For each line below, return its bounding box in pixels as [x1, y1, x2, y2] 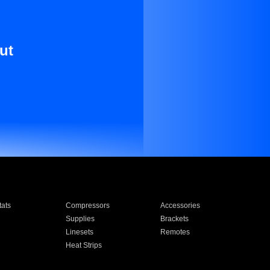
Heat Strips [65, 241, 102, 250]
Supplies [65, 215, 95, 223]
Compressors [65, 201, 110, 210]
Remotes [160, 228, 190, 236]
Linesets [65, 228, 93, 236]
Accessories [160, 201, 201, 210]
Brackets [160, 215, 189, 223]
